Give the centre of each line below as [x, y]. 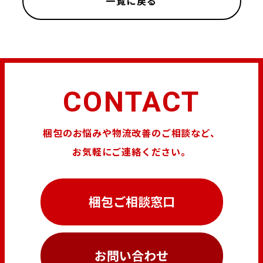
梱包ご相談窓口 [131, 202]
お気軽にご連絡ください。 [131, 151]
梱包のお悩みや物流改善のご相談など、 [131, 132]
